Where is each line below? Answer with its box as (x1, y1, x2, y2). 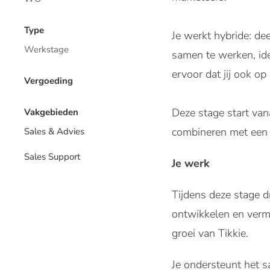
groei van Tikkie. (172, 226, 248, 240)
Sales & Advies (24, 125, 84, 137)
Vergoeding (24, 74, 73, 87)
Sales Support (24, 150, 80, 163)
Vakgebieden (24, 105, 78, 118)
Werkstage (24, 43, 69, 55)
